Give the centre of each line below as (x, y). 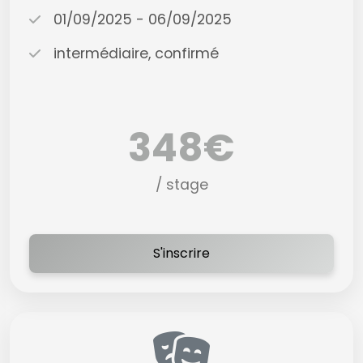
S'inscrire (181, 253)
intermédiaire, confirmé (136, 53)
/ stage (181, 185)
